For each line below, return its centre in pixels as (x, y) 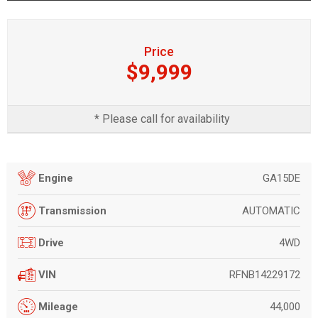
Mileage (58, 307)
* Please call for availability (159, 119)
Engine (56, 179)
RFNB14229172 (265, 275)
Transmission (72, 211)
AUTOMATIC (271, 211)
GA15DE (281, 179)
